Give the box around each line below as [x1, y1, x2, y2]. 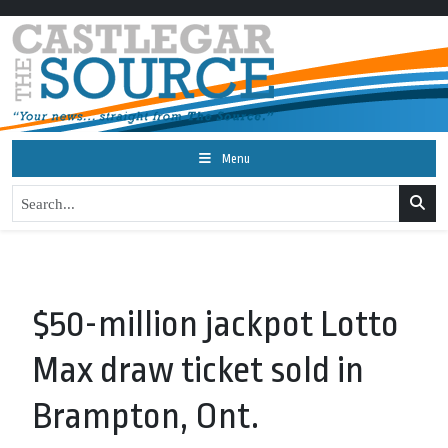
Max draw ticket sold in [32, 350, 364, 391]
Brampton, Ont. [32, 396, 259, 437]
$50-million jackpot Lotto [32, 304, 399, 345]
